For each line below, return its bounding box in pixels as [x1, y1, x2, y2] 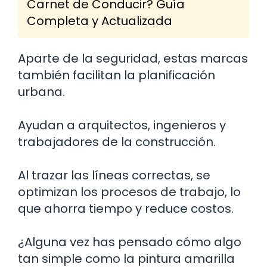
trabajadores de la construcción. [18, 133, 216, 150]
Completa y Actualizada [27, 12, 172, 29]
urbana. [18, 83, 65, 100]
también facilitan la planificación [18, 66, 215, 83]
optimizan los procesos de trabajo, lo [18, 183, 241, 200]
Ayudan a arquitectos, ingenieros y [18, 116, 226, 133]
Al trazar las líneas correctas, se [18, 166, 210, 184]
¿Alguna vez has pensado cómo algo [18, 233, 241, 250]
